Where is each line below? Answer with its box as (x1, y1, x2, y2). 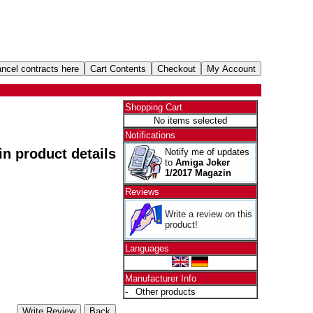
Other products (135, 286, 196, 297)
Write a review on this (164, 209, 252, 219)
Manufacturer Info (124, 273, 196, 284)
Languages (124, 243, 169, 254)
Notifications (124, 130, 175, 140)
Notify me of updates (164, 147, 249, 157)
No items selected (153, 115, 227, 126)
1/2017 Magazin (164, 168, 231, 178)
